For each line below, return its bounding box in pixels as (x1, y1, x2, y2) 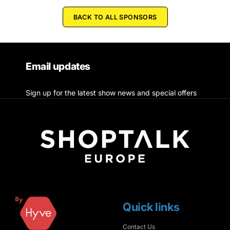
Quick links (123, 200, 180, 214)
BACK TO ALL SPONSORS (73, 13, 157, 22)
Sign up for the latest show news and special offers (26, 88, 197, 98)
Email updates (26, 60, 91, 73)
